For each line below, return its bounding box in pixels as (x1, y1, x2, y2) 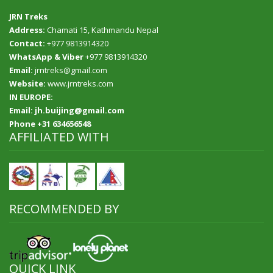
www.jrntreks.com (46, 78, 113, 89)
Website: (9, 78, 46, 89)
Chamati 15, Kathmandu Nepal (45, 24, 158, 35)
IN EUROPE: (9, 91, 53, 102)
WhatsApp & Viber (9, 51, 83, 62)
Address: (9, 24, 45, 35)
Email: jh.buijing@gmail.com (9, 105, 124, 116)
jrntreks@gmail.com (33, 65, 107, 76)
